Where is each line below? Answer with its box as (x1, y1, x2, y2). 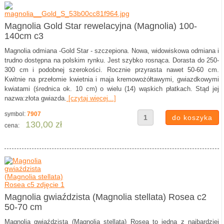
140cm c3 (4, 31, 43, 41)
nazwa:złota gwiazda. (4, 94, 66, 102)
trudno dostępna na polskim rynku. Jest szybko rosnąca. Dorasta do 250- (4, 56, 219, 64)
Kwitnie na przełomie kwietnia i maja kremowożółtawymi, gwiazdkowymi (4, 75, 219, 83)
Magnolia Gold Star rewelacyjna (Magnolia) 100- (4, 21, 197, 31)
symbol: (4, 110, 27, 117)
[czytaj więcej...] (66, 94, 116, 102)
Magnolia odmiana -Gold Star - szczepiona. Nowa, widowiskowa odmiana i (4, 47, 219, 54)
